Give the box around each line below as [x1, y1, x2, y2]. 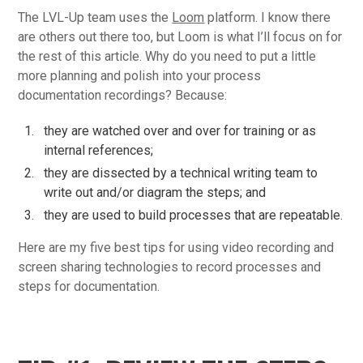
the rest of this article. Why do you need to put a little [18, 48, 317, 64]
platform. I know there [204, 9, 331, 25]
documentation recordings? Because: [18, 87, 231, 103]
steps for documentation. [18, 278, 160, 294]
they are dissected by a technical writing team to [44, 164, 318, 181]
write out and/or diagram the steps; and [44, 184, 267, 200]
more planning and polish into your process [18, 67, 262, 83]
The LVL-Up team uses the [18, 9, 173, 25]
